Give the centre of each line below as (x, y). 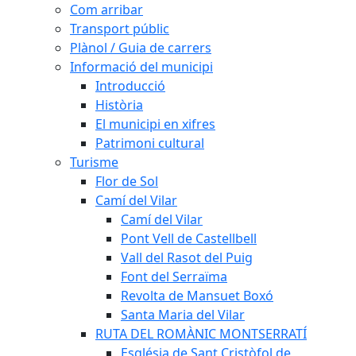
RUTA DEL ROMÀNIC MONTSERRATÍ (201, 334)
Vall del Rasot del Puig (187, 257)
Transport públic (120, 29)
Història (119, 105)
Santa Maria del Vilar (183, 315)
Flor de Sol (127, 181)
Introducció (130, 86)
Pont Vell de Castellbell (189, 238)
